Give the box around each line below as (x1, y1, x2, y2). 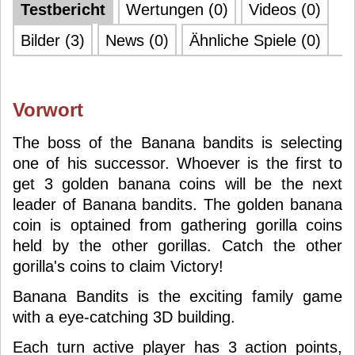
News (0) (105, 32, 169, 49)
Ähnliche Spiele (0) (189, 32, 321, 49)
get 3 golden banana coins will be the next (13, 175, 342, 193)
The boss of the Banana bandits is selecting (13, 134, 342, 151)
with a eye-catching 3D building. (13, 308, 235, 326)
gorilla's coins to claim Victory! (13, 258, 223, 275)
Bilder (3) (21, 32, 85, 49)
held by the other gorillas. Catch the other (13, 237, 342, 254)
